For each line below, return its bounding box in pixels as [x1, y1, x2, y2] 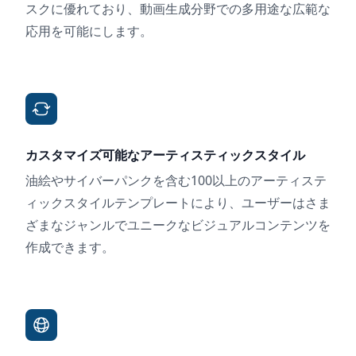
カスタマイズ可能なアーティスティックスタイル [25, 146, 305, 164]
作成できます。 [25, 238, 114, 257]
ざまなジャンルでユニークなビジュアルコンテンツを [25, 216, 331, 234]
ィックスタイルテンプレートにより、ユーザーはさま [25, 194, 331, 212]
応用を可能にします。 [25, 22, 153, 41]
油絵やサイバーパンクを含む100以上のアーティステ [25, 172, 327, 190]
